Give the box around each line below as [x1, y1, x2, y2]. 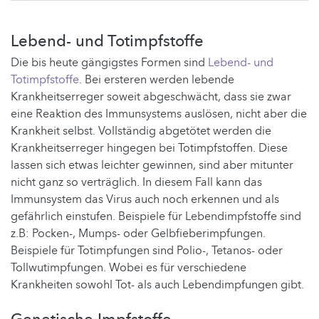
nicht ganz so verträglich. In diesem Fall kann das [11, 174, 262, 190]
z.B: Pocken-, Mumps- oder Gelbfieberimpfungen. [11, 225, 266, 241]
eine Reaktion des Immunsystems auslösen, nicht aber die [11, 105, 307, 122]
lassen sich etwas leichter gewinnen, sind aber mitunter [11, 157, 293, 173]
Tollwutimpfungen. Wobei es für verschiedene [11, 259, 246, 276]
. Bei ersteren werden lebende [79, 71, 234, 88]
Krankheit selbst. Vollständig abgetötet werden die [11, 122, 271, 139]
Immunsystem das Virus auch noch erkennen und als [11, 191, 279, 207]
